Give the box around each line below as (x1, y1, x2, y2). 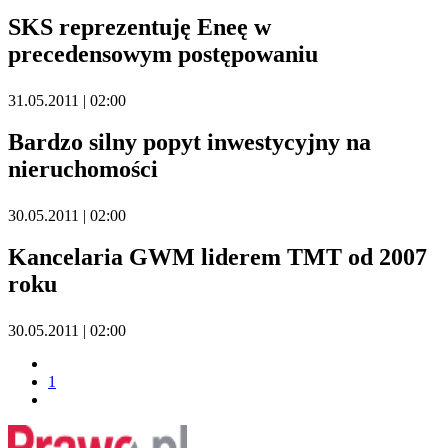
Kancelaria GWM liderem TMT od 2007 (8, 243, 427, 270)
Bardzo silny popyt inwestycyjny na (8, 128, 371, 155)
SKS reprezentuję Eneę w (8, 14, 271, 41)
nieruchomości (8, 155, 158, 182)
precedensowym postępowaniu (8, 41, 318, 68)
